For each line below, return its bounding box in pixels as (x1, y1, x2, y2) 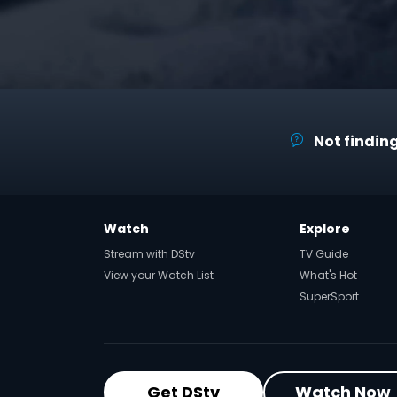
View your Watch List (104, 268, 214, 283)
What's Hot (300, 268, 357, 283)
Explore (300, 220, 350, 237)
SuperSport (300, 289, 359, 304)
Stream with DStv (104, 246, 195, 261)
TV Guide (300, 246, 348, 261)
